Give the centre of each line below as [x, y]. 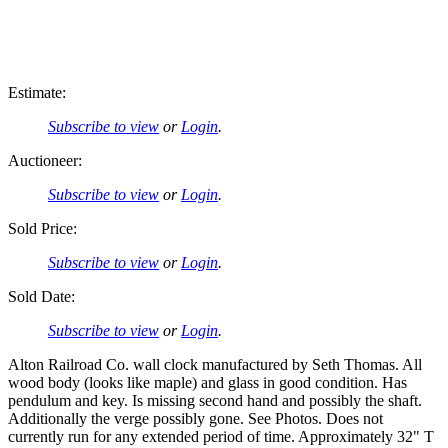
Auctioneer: [45, 160]
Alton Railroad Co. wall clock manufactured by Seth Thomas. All [215, 364]
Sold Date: [41, 296]
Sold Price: [42, 228]
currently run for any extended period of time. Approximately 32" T [221, 436]
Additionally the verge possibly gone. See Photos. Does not [195, 418]
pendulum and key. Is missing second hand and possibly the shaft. [215, 400]
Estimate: [37, 92]
